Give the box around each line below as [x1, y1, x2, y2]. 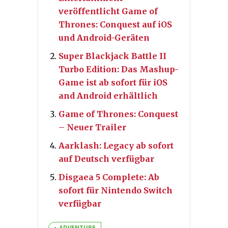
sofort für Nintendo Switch [59, 185, 173, 195]
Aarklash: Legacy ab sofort [59, 140, 174, 151]
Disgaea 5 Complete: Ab [59, 172, 159, 182]
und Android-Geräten [59, 32, 150, 43]
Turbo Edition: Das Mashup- [59, 64, 179, 74]
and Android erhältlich [59, 90, 158, 101]
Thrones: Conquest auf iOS [59, 19, 172, 30]
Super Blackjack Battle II [59, 50, 166, 61]
